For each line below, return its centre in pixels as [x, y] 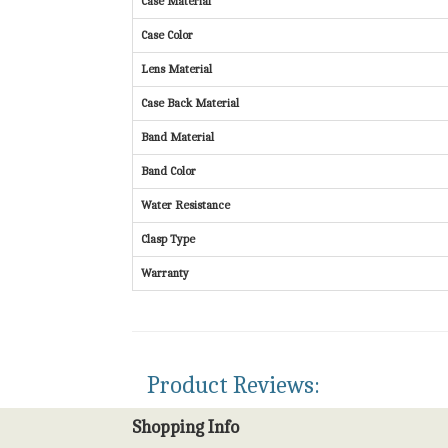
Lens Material [176, 69]
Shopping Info [185, 428]
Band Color [168, 171]
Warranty [165, 273]
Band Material [177, 137]
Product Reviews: [233, 385]
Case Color [167, 35]
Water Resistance [185, 205]
